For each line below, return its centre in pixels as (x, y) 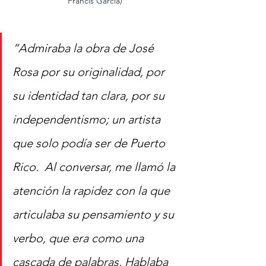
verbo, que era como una (80, 238)
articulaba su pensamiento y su (95, 214)
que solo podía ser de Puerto (90, 143)
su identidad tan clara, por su (90, 95)
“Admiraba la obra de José (85, 48)
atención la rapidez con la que (93, 190)
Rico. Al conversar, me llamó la (95, 167)
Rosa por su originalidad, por (90, 72)
